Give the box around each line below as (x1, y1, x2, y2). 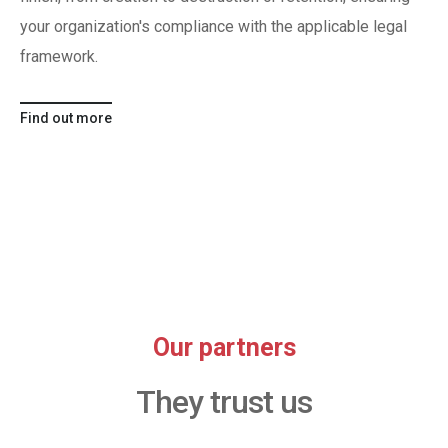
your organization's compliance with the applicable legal (20, 17, 407, 37)
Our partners (152, 333, 296, 363)
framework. (20, 47, 98, 67)
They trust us (135, 383, 313, 422)
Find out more (20, 110, 112, 127)
